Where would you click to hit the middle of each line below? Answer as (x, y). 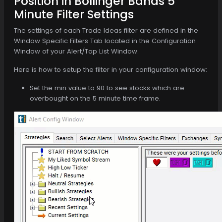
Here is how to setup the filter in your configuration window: (111, 69)
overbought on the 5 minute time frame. (95, 98)
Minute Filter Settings (74, 14)
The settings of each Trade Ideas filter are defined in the (106, 30)
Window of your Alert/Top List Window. (76, 51)
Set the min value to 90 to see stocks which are (107, 88)
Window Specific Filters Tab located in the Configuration (105, 41)
